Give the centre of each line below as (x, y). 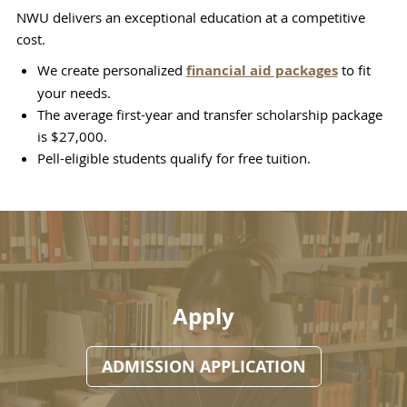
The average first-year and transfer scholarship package (209, 115)
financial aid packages (262, 71)
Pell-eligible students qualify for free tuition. (174, 159)
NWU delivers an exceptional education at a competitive (191, 18)
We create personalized (111, 70)
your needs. (74, 93)
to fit (354, 70)
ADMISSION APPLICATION (203, 367)
